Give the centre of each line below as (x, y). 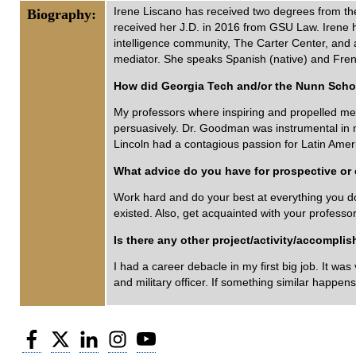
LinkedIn (120, 335)
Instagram (153, 335)
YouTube (178, 335)
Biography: (62, 14)
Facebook (66, 335)
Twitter (87, 335)
